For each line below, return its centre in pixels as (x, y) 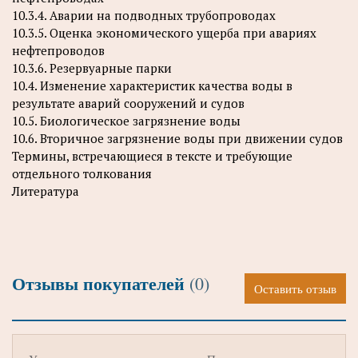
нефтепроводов (58, 50)
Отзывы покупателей (101, 283)
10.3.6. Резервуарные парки (92, 68)
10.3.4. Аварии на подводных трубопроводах (144, 15)
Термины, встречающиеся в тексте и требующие (152, 155)
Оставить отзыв (295, 288)
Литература (46, 191)
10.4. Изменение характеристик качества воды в (152, 85)
